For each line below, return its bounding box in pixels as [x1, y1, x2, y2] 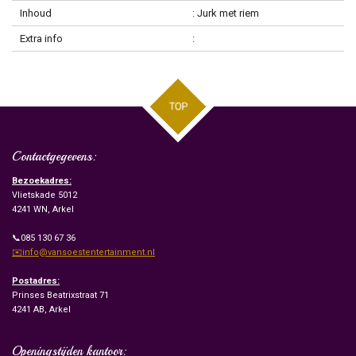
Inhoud [19, 7, 52, 19]
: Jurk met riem [192, 7, 259, 19]
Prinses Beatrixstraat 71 [12, 289, 109, 300]
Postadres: [12, 275, 60, 286]
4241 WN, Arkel [12, 203, 74, 215]
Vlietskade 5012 [12, 189, 77, 200]
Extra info [19, 33, 63, 44]
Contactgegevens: [12, 148, 96, 164]
